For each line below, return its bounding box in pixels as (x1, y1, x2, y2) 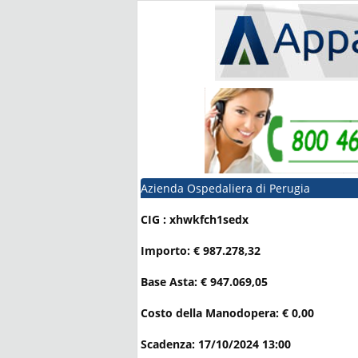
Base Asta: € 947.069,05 (141, 274, 268, 290)
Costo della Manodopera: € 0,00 (141, 305, 314, 321)
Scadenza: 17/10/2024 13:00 (141, 336, 291, 352)
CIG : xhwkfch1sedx (141, 212, 249, 228)
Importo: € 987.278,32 (141, 243, 261, 259)
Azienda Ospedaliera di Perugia (141, 181, 310, 196)
